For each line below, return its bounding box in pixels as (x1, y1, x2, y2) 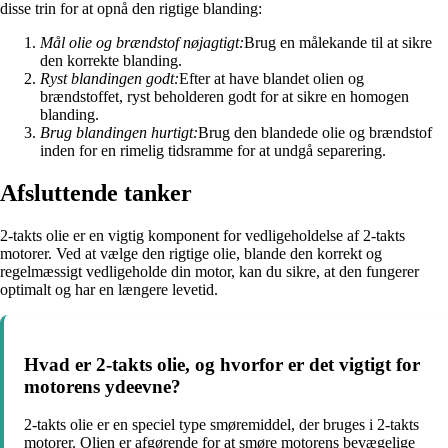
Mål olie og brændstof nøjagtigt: (40, 34, 244, 52)
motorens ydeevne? (24, 375, 181, 397)
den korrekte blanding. (40, 52, 182, 70)
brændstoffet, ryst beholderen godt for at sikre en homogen (40, 88, 409, 106)
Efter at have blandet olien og (179, 70, 364, 88)
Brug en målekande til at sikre (244, 34, 432, 52)
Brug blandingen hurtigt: (40, 124, 198, 142)
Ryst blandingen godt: (40, 70, 179, 88)
